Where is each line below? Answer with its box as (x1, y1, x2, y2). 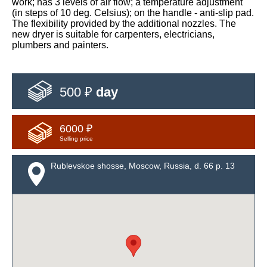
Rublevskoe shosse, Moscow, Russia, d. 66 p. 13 (51, 160, 235, 170)
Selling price (60, 135, 93, 142)
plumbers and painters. (12, 39, 108, 50)
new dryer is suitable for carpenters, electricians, (12, 29, 215, 39)
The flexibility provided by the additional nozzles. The (12, 18, 236, 29)
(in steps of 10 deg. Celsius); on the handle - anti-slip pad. (12, 7, 254, 18)
